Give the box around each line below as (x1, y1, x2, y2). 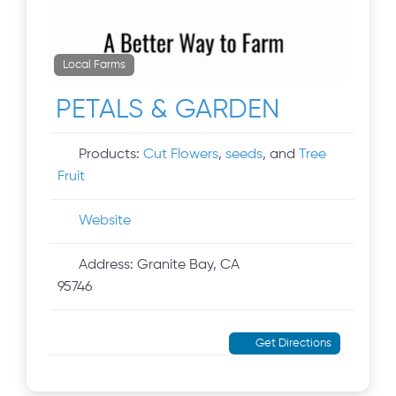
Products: (79, 148, 144, 163)
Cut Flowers (143, 148, 219, 163)
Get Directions (255, 338, 331, 350)
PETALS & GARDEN (56, 97, 280, 125)
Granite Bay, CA (137, 258, 240, 273)
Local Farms (63, 59, 126, 72)
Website (79, 214, 132, 229)
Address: (79, 258, 138, 273)
